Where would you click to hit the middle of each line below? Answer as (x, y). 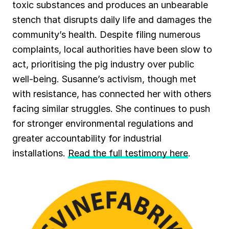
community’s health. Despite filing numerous (106, 35)
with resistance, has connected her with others (112, 94)
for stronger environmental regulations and (103, 124)
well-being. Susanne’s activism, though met (104, 79)
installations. (40, 153)
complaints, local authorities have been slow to (112, 50)
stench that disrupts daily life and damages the (112, 20)
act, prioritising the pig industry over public (103, 64)
